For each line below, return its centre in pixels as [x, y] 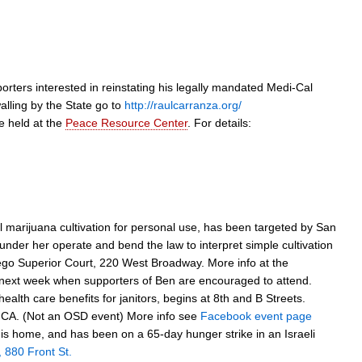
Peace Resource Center [126, 123]
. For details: [219, 123]
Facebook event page [256, 316]
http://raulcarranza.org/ [183, 105]
